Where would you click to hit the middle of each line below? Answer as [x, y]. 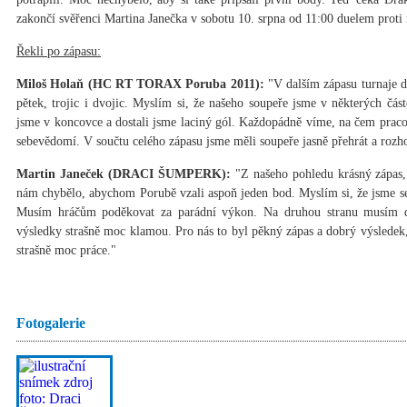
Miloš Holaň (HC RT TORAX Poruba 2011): [140, 84]
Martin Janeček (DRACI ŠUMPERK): [124, 174]
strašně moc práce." [66, 251]
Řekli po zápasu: [59, 52]
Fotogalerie [51, 323]
